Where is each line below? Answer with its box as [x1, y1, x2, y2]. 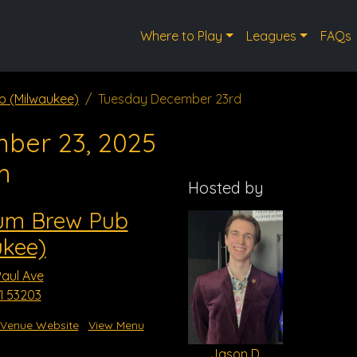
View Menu [88, 318, 144, 332]
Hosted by [188, 178, 264, 198]
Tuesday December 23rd [98, 91, 241, 107]
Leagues [245, 28, 296, 44]
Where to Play [140, 28, 223, 44]
